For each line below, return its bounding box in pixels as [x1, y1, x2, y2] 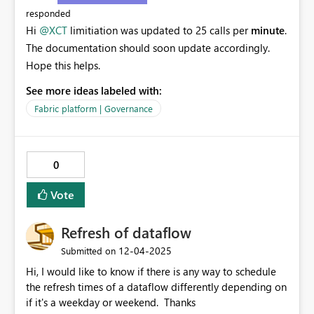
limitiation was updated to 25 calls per [67, 23, 251, 38]
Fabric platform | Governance [34, 102, 153, 115]
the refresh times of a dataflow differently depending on [26, 280, 287, 294]
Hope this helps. [26, 58, 100, 73]
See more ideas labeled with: [26, 83, 162, 98]
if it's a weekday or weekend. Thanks [164, 295, 196, 310]
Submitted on [61, 245, 116, 257]
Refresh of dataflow [61, 221, 191, 243]
